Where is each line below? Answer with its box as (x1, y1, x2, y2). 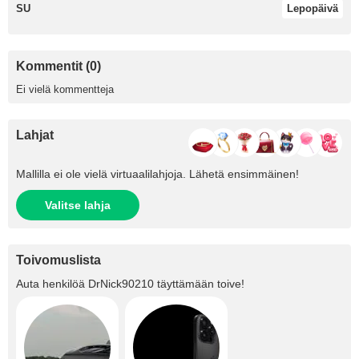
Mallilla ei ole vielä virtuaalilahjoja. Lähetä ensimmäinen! (16, 167, 299, 181)
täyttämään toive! (154, 277, 244, 291)
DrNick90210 (88, 277, 154, 291)
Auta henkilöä (16, 277, 88, 291)
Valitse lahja (45, 199, 111, 212)
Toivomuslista (16, 253, 101, 268)
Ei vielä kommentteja (16, 83, 114, 96)
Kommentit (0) (16, 59, 101, 74)
